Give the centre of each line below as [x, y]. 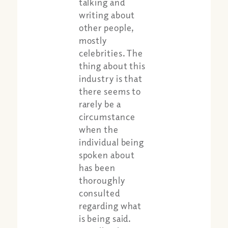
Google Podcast [124, 212]
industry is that [111, 79]
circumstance [107, 117]
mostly [93, 40]
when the [98, 130]
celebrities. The [111, 53]
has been [97, 168]
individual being [111, 142]
